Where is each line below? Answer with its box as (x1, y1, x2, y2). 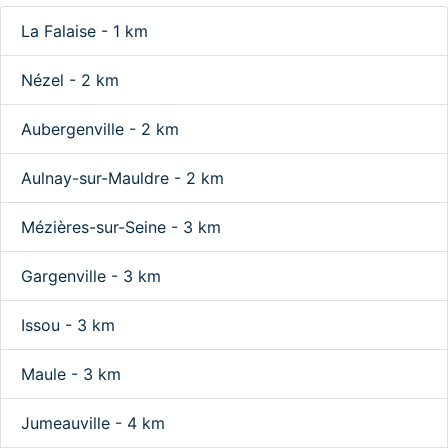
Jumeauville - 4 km (21, 413, 165, 433)
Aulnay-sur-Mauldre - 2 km (21, 168, 224, 188)
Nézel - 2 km (21, 70, 119, 90)
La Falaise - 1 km (21, 21, 148, 41)
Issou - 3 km (21, 315, 115, 335)
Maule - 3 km (21, 364, 121, 384)
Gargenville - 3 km (21, 266, 161, 286)
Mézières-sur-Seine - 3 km (21, 217, 221, 237)
